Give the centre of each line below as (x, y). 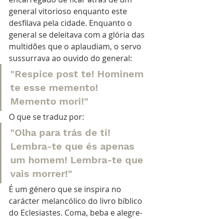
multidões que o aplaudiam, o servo (76, 46)
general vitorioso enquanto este (69, 11)
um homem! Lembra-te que (78, 160)
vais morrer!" (41, 173)
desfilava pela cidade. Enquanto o (71, 23)
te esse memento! (56, 87)
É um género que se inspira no (66, 189)
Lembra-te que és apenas (74, 146)
